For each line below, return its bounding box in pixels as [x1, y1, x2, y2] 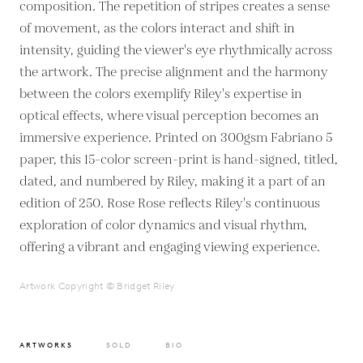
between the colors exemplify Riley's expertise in [19, 84, 302, 104]
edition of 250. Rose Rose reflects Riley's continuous [19, 194, 320, 213]
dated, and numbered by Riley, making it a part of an [19, 172, 326, 191]
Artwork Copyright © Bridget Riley [19, 279, 175, 292]
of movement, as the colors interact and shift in [19, 19, 295, 38]
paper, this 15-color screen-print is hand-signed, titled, [19, 150, 338, 169]
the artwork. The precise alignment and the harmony [19, 62, 327, 82]
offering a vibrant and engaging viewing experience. [19, 237, 320, 257]
